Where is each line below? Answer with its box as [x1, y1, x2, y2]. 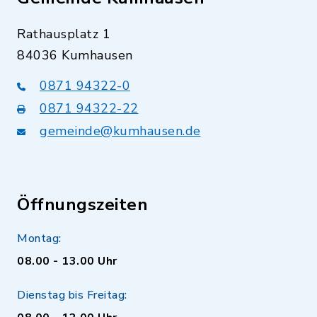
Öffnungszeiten [17, 193, 148, 216]
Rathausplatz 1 [17, 25, 110, 42]
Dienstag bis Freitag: [17, 287, 127, 303]
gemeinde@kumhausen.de [40, 122, 201, 139]
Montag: [17, 231, 62, 246]
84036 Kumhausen [17, 47, 133, 64]
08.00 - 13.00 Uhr [17, 253, 117, 269]
